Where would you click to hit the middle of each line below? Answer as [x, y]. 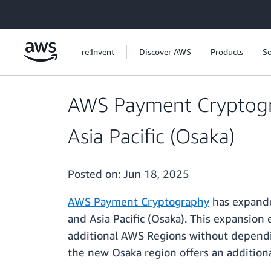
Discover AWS [165, 52]
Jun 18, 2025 [156, 174]
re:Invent [98, 52]
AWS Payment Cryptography [139, 202]
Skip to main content [45, 12]
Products [227, 52]
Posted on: [96, 174]
